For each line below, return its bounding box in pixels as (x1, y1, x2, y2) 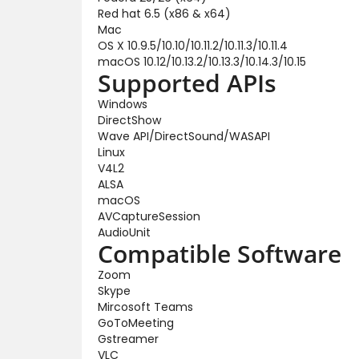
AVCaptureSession (98, 208, 200, 224)
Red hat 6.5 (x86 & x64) (98, 5, 231, 22)
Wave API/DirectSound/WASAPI (98, 127, 270, 144)
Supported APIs (98, 66, 276, 99)
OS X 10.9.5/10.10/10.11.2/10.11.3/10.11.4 (98, 37, 288, 54)
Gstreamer (98, 330, 159, 347)
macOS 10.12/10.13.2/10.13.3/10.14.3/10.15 (98, 53, 306, 70)
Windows (98, 95, 147, 112)
